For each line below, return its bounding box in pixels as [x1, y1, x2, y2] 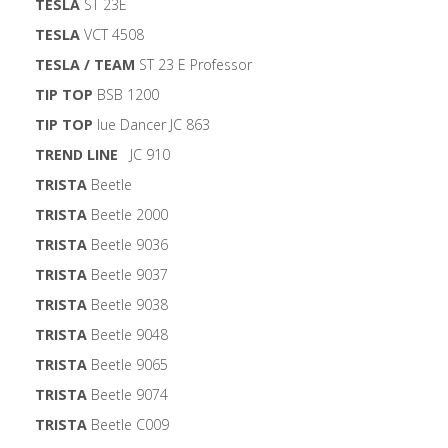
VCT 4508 [80, 25, 144, 45]
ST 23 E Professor [135, 55, 252, 75]
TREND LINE [35, 145, 118, 165]
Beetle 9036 [87, 235, 168, 255]
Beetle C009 [87, 415, 169, 435]
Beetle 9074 [87, 385, 168, 405]
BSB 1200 [93, 85, 159, 105]
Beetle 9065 [87, 355, 168, 375]
